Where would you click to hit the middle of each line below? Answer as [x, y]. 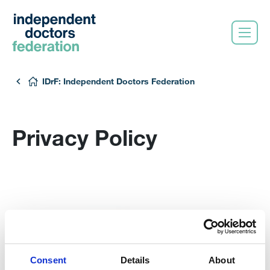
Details [135, 260]
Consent [48, 260]
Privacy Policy [85, 137]
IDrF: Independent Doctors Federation [118, 81]
